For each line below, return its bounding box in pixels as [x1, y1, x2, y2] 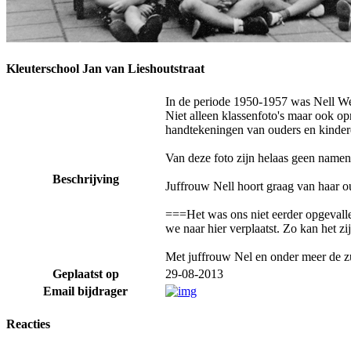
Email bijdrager [43, 284, 128, 299]
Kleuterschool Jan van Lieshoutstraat [6, 61, 204, 75]
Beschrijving [52, 172, 119, 186]
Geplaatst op [52, 267, 119, 281]
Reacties [6, 317, 50, 331]
